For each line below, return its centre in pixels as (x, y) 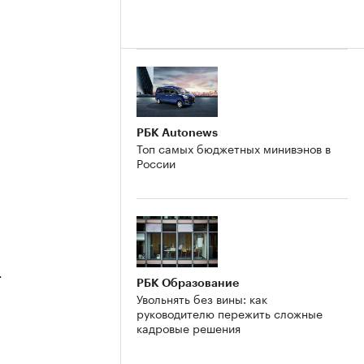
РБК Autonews (177, 133)
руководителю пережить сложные (230, 313)
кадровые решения (188, 328)
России (156, 163)
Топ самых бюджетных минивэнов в (234, 148)
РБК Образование (188, 283)
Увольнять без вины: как (202, 299)
